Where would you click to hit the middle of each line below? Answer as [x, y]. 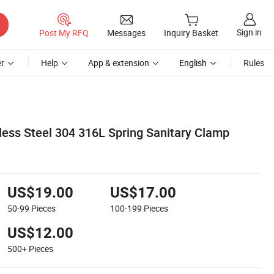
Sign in [249, 32]
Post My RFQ [64, 32]
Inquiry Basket [191, 33]
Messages [126, 32]
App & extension [119, 63]
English [193, 63]
